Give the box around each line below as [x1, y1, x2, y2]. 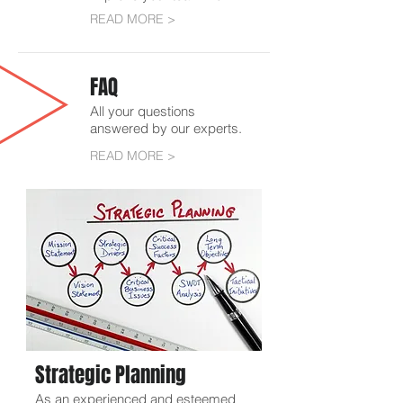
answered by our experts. [90, 119, 242, 137]
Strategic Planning [35, 359, 186, 390]
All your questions [90, 102, 195, 120]
